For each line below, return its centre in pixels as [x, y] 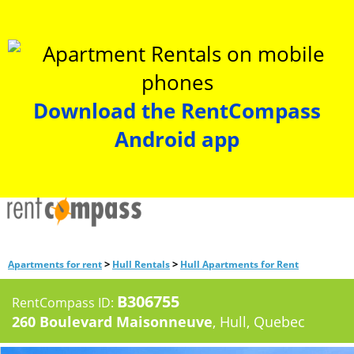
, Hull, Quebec [259, 322]
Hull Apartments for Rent [239, 264]
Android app [177, 139]
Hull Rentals [141, 264]
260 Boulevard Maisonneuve [112, 322]
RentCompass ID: [64, 303]
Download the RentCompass [177, 111]
